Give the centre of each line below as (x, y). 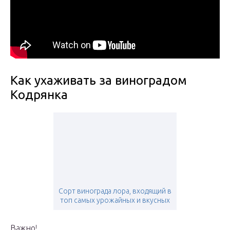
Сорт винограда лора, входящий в (115, 191)
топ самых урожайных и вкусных (115, 200)
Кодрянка (39, 95)
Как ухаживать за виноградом (99, 81)
